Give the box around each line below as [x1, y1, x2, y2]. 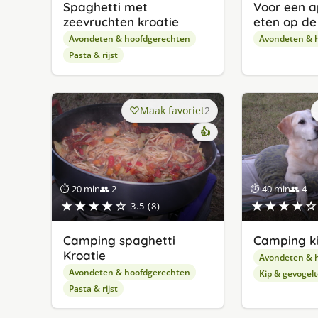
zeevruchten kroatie [63, 13, 179, 29]
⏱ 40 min [250, 182, 290, 195]
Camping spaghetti [63, 232, 175, 248]
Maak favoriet [139, 103, 204, 117]
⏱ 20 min [60, 182, 100, 195]
